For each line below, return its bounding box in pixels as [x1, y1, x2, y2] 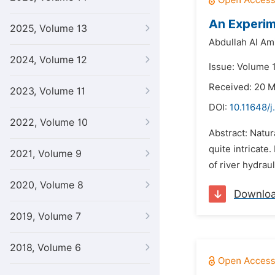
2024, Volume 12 [10, 54, 87, 66]
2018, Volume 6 [10, 242, 81, 254]
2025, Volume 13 [10, 23, 87, 34]
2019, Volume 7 [10, 211, 81, 222]
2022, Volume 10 [10, 117, 88, 128]
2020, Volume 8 [10, 179, 83, 191]
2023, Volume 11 [10, 85, 85, 97]
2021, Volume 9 [10, 148, 82, 160]
